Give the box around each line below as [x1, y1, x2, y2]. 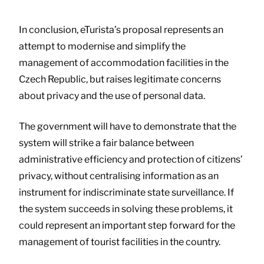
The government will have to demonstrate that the [19, 120, 236, 132]
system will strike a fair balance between [19, 137, 194, 148]
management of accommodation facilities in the [19, 57, 229, 68]
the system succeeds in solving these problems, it [19, 203, 233, 214]
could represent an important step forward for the [19, 219, 235, 231]
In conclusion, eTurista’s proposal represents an [19, 24, 223, 35]
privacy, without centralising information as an [19, 170, 219, 181]
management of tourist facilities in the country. [19, 236, 220, 247]
